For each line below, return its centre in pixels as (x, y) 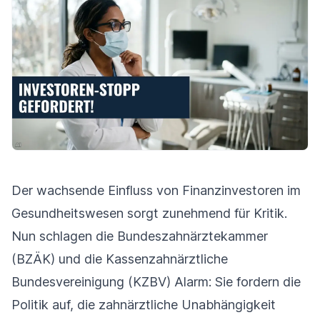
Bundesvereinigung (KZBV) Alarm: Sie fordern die (156, 282)
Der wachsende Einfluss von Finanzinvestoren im (156, 191)
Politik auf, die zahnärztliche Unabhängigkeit (144, 305)
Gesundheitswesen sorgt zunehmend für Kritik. (149, 214)
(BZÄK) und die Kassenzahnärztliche (120, 259)
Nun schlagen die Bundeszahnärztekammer (140, 236)
